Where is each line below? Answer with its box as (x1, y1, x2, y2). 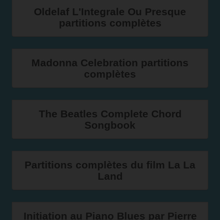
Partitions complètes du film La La (25, 159, 195, 170)
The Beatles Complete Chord (38, 108, 182, 119)
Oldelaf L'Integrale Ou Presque (34, 6, 186, 17)
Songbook (84, 119, 136, 131)
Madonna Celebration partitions (31, 57, 189, 68)
